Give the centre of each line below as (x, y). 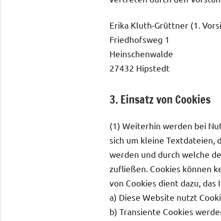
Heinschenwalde (141, 53)
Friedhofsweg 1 (140, 39)
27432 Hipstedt (140, 68)
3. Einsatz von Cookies (160, 99)
